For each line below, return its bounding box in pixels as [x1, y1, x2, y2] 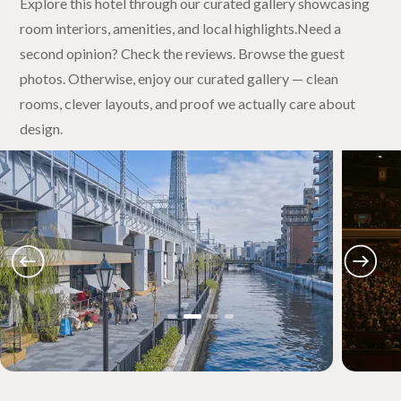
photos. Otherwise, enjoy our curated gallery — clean [20, 69, 339, 87]
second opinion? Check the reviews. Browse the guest [20, 44, 346, 62]
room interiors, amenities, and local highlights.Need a [20, 19, 342, 37]
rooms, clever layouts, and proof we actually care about [20, 94, 356, 112]
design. [20, 119, 64, 137]
